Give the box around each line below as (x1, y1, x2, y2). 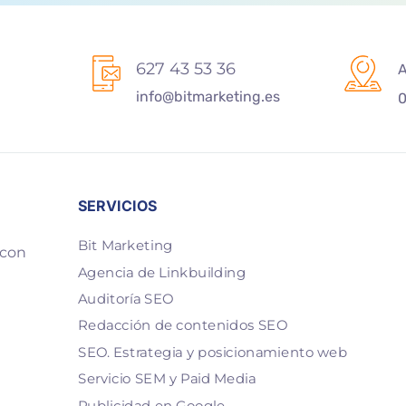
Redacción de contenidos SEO (77, 317, 287, 334)
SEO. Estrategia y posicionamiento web (77, 343, 348, 361)
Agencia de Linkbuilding (77, 264, 246, 281)
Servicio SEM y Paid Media (77, 371, 256, 388)
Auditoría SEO (77, 290, 174, 307)
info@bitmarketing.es (136, 88, 281, 105)
